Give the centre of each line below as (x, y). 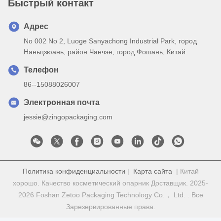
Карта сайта (152, 171)
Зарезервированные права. (110, 206)
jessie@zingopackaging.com (68, 117)
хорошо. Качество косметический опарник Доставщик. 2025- (110, 183)
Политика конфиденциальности (74, 171)
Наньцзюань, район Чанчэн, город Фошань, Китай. (106, 52)
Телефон (41, 70)
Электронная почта (62, 102)
